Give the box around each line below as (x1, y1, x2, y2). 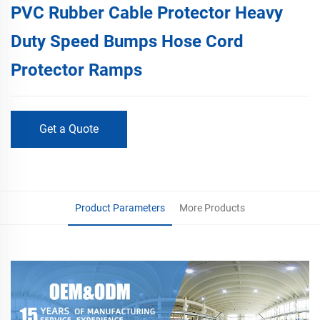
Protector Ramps (11, 59, 142, 80)
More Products (179, 201, 245, 214)
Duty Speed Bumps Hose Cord (11, 31, 244, 51)
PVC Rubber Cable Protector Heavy (11, 2, 283, 23)
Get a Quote (39, 121, 99, 136)
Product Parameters (75, 201, 165, 214)
